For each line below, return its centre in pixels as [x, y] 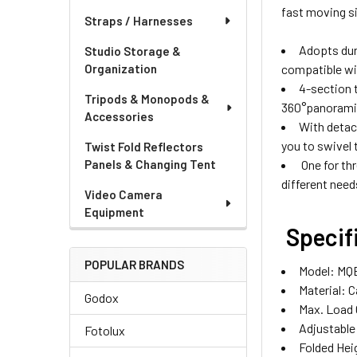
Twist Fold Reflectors [144, 147]
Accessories [119, 116]
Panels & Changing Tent [150, 164]
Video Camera [124, 194]
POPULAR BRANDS [134, 265]
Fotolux [105, 330]
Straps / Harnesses [139, 21]
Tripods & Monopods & [147, 99]
